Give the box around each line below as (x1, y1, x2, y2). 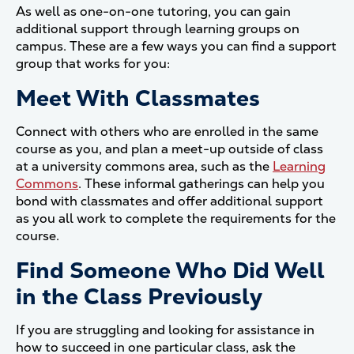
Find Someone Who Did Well (16, 256, 325, 284)
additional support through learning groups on (16, 21, 299, 37)
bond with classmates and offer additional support (16, 193, 323, 209)
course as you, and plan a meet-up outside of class (16, 141, 323, 157)
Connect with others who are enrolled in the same (16, 123, 318, 140)
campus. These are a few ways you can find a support (16, 38, 337, 55)
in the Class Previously (16, 282, 262, 311)
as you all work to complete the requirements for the (16, 210, 336, 227)
